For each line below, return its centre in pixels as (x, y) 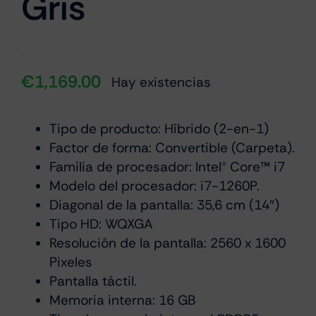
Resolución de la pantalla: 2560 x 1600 (168, 243)
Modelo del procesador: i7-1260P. (154, 186)
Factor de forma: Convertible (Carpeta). (172, 148)
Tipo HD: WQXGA (101, 224)
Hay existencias (161, 82)
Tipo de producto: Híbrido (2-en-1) (159, 129)
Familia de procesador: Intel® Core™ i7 (167, 167)
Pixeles (71, 262)
